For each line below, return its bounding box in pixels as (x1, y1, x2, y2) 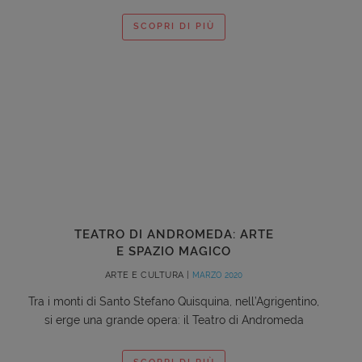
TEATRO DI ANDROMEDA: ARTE (74, 226, 274, 242)
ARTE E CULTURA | (104, 269, 193, 280)
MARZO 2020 (192, 270, 243, 280)
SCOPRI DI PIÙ (133, 21, 215, 32)
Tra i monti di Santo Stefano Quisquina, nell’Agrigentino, (28, 294, 319, 308)
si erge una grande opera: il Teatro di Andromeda (44, 313, 304, 326)
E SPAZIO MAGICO (116, 243, 231, 259)
